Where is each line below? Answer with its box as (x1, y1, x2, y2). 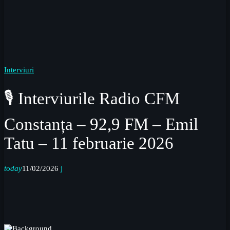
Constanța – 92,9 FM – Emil (4, 114, 198, 133)
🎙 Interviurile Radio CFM (4, 89, 180, 108)
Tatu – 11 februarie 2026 (4, 133, 174, 152)
